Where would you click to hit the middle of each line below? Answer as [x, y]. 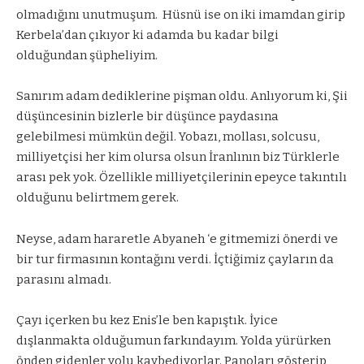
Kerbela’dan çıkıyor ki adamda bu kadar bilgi [147, 35]
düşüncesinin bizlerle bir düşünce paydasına [147, 117]
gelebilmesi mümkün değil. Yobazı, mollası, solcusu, [168, 137]
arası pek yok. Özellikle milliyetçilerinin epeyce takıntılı [182, 178]
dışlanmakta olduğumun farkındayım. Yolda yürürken [173, 341]
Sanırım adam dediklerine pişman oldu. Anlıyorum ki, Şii [182, 96]
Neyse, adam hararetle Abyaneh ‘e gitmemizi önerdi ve [177, 238]
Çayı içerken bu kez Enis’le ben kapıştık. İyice [147, 321]
